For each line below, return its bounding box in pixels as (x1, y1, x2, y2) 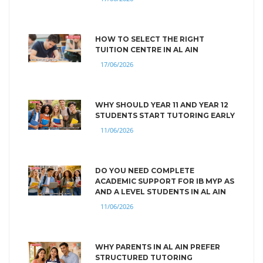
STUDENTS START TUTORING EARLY (95, 110, 235, 120)
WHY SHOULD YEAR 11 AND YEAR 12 (95, 100, 228, 109)
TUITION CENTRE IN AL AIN (95, 45, 198, 54)
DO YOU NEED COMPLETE (95, 166, 194, 175)
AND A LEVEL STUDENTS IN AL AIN (95, 187, 226, 196)
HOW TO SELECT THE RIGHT (95, 34, 204, 43)
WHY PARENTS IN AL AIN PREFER (95, 242, 220, 251)
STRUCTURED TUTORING (95, 252, 193, 262)
